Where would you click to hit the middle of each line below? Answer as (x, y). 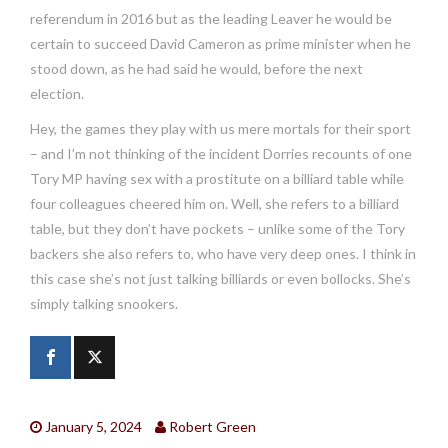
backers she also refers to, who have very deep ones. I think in (223, 254)
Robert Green (212, 427)
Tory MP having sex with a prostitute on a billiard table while (217, 179)
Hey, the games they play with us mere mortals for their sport (220, 129)
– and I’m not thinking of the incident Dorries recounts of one (221, 154)
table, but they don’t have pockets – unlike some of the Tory (217, 229)
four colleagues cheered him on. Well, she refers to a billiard (214, 204)
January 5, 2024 (93, 427)
